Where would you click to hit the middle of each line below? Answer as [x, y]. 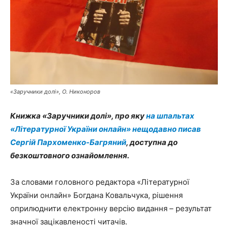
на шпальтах [170, 116]
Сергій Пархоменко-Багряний [68, 142]
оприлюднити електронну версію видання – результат [111, 208]
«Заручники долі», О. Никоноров [55, 92]
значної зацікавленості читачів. [69, 222]
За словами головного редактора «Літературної [100, 182]
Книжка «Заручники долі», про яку [78, 116]
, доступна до [152, 142]
